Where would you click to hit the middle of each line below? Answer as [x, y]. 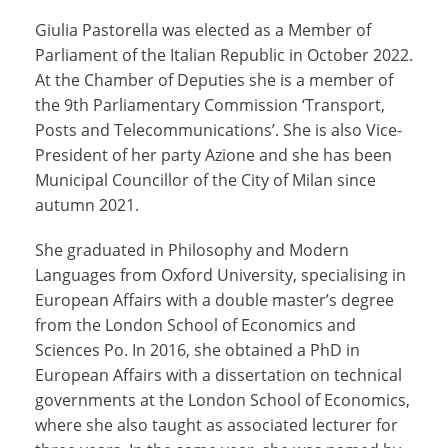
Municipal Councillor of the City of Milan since [205, 179]
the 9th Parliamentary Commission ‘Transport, [210, 104]
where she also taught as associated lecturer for [216, 424]
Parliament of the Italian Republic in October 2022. [224, 54]
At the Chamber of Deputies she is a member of [214, 79]
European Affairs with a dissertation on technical [218, 374]
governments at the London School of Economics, [222, 399]
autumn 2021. [87, 204]
